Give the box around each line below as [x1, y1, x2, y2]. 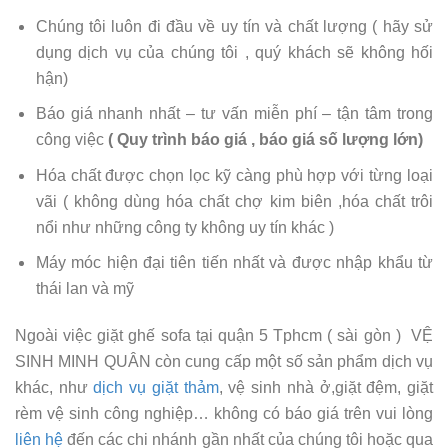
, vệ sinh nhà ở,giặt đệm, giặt [218, 379, 434, 397]
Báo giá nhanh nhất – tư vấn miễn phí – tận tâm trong [35, 105, 433, 123]
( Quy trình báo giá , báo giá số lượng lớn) [107, 131, 423, 149]
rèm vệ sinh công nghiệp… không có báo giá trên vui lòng [15, 405, 433, 423]
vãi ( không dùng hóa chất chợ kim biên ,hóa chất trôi [35, 192, 433, 210]
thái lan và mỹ [35, 280, 134, 298]
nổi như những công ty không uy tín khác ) [35, 218, 334, 236]
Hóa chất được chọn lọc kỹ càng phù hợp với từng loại [35, 166, 433, 184]
